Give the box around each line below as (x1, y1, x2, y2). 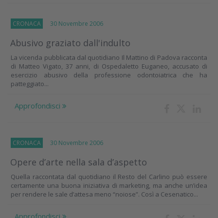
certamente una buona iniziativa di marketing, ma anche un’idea (11, 181, 207, 190)
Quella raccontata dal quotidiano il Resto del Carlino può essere (11, 172, 207, 181)
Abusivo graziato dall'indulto (10, 37, 130, 49)
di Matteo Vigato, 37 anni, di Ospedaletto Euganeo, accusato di (11, 62, 207, 71)
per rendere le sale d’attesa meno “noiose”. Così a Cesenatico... (11, 190, 198, 199)
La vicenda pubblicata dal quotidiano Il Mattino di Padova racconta (11, 53, 207, 62)
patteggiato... (11, 79, 49, 88)
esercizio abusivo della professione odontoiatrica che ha (11, 71, 207, 79)
